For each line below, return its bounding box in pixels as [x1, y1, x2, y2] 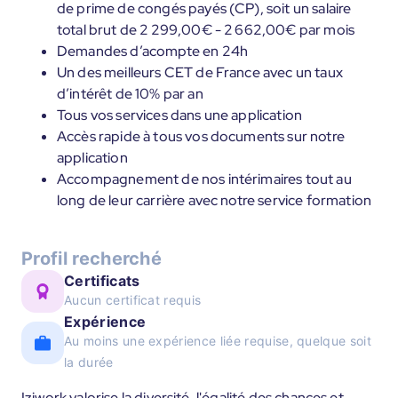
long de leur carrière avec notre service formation [57, 191, 372, 210]
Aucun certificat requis [64, 292, 202, 307]
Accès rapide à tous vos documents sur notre [57, 127, 345, 146]
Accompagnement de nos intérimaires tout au [57, 170, 352, 188]
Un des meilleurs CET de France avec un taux [57, 63, 343, 82]
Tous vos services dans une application [57, 106, 303, 124]
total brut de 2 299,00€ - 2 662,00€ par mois [57, 20, 355, 39]
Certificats [64, 272, 140, 290]
